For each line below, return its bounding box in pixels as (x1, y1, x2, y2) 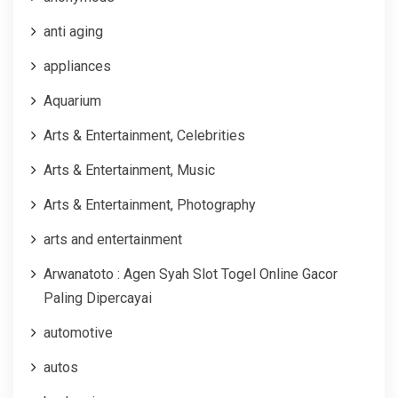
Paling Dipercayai (44, 289, 152, 306)
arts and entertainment (44, 230, 182, 248)
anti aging (44, 22, 103, 40)
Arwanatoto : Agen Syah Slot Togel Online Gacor (44, 265, 338, 283)
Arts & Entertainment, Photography (44, 195, 256, 213)
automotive (44, 323, 113, 341)
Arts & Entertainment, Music (44, 161, 215, 179)
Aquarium (44, 92, 101, 109)
